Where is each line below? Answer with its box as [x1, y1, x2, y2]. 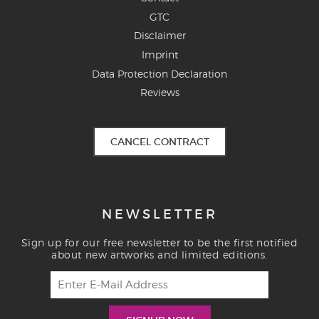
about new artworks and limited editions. [51, 249, 268, 261]
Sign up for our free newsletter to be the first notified [21, 236, 298, 249]
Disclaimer [133, 29, 186, 42]
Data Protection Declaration [92, 67, 227, 80]
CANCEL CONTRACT [110, 135, 209, 149]
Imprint [141, 48, 178, 61]
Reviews [140, 86, 179, 99]
